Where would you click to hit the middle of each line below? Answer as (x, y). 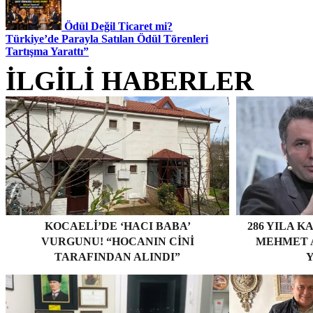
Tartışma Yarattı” (47, 51)
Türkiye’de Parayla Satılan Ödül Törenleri (107, 38)
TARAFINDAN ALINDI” (117, 256)
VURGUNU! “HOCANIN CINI (117, 241)
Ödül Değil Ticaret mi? (118, 26)
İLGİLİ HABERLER (130, 80)
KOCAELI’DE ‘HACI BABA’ (117, 226)
